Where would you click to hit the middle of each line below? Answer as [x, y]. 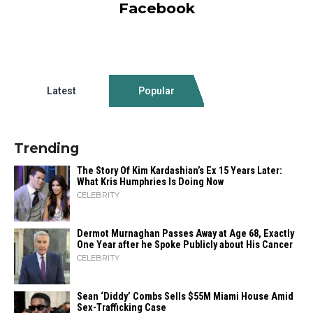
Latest [61, 91]
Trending [46, 148]
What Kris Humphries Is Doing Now [150, 182]
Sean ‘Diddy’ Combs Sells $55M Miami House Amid [185, 297]
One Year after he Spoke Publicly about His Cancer [185, 245]
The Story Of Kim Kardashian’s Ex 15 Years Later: [180, 171]
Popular [156, 91]
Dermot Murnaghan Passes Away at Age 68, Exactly [185, 234]
